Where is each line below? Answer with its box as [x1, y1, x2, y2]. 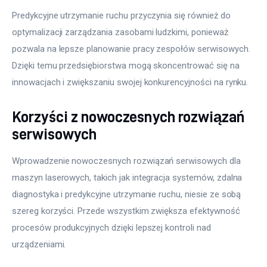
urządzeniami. [12, 238, 66, 250]
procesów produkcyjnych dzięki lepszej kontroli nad [12, 222, 213, 233]
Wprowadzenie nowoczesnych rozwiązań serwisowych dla [12, 155, 243, 166]
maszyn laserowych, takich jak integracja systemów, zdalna [12, 172, 245, 183]
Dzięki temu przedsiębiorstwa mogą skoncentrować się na [12, 60, 242, 72]
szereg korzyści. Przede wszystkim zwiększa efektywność [12, 205, 243, 216]
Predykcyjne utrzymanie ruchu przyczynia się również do [12, 10, 233, 21]
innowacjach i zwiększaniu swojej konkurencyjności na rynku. [12, 77, 249, 88]
